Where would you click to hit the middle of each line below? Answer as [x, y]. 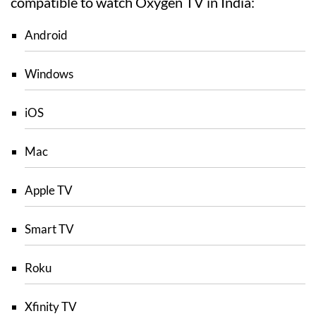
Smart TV [49, 229]
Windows [49, 73]
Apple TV [49, 190]
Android [46, 35]
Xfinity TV [51, 306]
